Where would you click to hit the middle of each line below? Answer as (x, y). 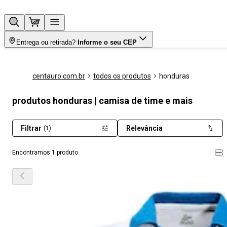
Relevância (144, 128)
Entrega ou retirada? (46, 42)
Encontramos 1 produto (45, 153)
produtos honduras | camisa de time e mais (102, 101)
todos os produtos (122, 76)
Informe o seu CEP (107, 42)
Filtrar (31, 128)
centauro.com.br (59, 76)
